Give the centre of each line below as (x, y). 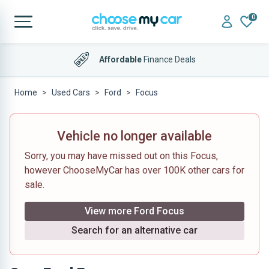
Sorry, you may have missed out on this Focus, (121, 156)
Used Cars (71, 92)
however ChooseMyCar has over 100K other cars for (134, 170)
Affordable (120, 59)
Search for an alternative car (134, 230)
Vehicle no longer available (134, 136)
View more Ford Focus (134, 211)
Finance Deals (168, 59)
